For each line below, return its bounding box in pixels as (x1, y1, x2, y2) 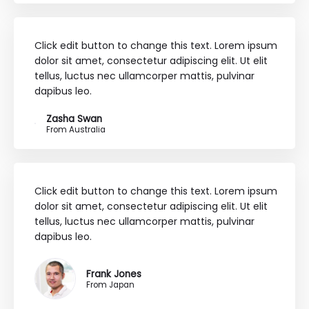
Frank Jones (86, 268, 141, 281)
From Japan (86, 279, 134, 290)
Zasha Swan (46, 112, 102, 126)
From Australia (46, 124, 106, 135)
